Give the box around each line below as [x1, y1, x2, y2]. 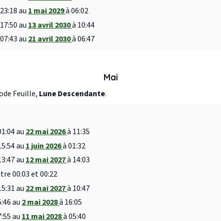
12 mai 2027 [25, 154, 67, 166]
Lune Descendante [39, 88, 105, 100]
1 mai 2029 [28, 5, 66, 17]
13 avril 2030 [28, 19, 72, 31]
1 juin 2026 [25, 140, 63, 151]
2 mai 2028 [21, 197, 59, 208]
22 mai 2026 [25, 126, 67, 138]
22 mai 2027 [25, 183, 67, 194]
